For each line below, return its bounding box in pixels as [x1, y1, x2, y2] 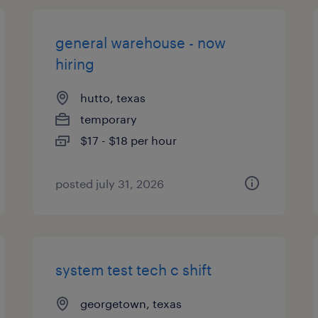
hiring [55, 55, 95, 72]
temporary [80, 112, 138, 126]
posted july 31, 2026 [55, 177, 165, 190]
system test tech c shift [55, 261, 212, 278]
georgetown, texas [80, 297, 182, 310]
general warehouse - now [55, 34, 226, 51]
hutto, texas [80, 91, 146, 104]
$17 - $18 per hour [80, 133, 177, 147]
